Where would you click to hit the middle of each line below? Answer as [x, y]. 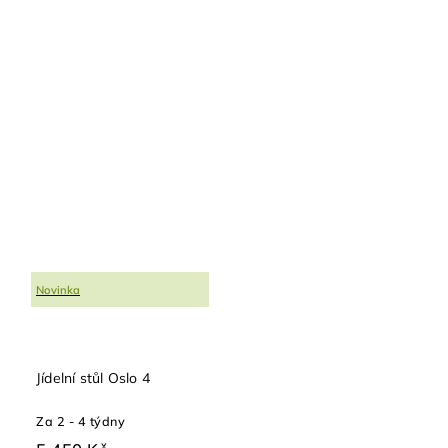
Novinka [58, 289]
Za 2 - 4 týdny [80, 421]
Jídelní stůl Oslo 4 [93, 378]
